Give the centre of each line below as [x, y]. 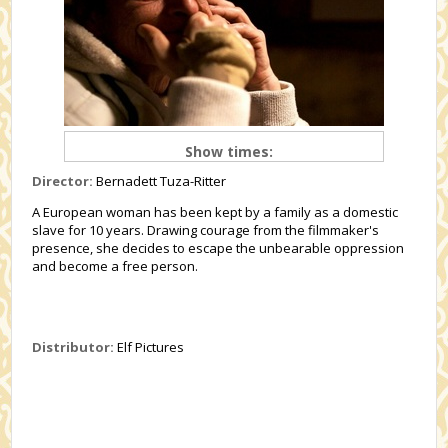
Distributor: [73, 347]
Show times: [229, 151]
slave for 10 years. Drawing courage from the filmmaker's [206, 230]
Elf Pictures [149, 347]
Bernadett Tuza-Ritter [160, 181]
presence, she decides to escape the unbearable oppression [218, 248]
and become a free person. [115, 266]
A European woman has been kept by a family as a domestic [215, 212]
